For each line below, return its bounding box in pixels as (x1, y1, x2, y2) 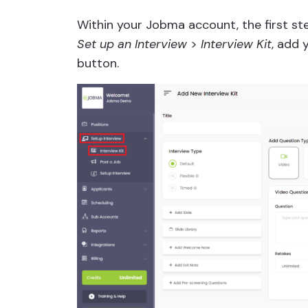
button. (77, 55, 119, 71)
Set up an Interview (77, 36, 187, 52)
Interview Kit (201, 36, 272, 52)
